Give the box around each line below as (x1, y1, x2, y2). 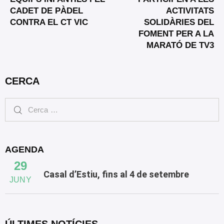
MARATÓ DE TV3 (146, 40, 214, 50)
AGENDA (5, 144, 44, 155)
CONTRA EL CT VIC (10, 17, 88, 27)
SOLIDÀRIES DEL (144, 17, 214, 27)
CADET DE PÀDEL (10, 6, 83, 15)
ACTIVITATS (166, 6, 214, 15)
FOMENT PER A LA (138, 29, 214, 38)
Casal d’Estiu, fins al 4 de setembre (43, 169, 189, 180)
